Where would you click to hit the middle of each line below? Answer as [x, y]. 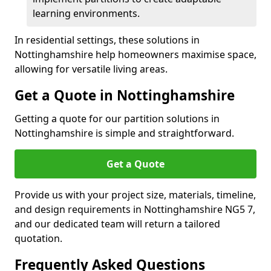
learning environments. [86, 13]
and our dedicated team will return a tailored [117, 224]
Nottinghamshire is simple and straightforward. [124, 133]
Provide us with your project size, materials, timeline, [135, 195]
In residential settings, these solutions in [107, 40]
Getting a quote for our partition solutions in [117, 119]
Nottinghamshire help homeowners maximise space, [135, 54]
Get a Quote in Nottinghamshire [125, 95]
